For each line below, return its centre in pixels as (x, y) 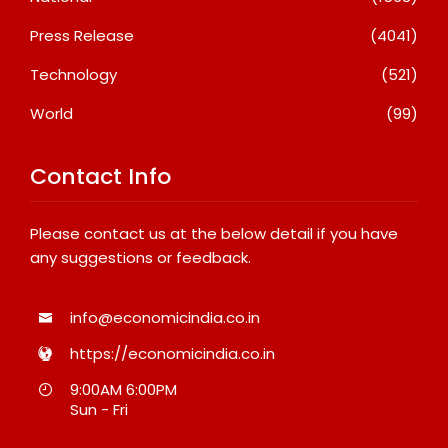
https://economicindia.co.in (172, 353)
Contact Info (100, 176)
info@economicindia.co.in (165, 317)
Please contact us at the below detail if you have (214, 233)
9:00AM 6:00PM (123, 389)
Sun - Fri (99, 409)
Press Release (82, 35)
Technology (73, 74)
